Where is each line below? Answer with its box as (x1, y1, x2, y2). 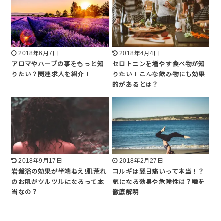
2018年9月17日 (18, 157, 63, 165)
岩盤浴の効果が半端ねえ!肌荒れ (11, 168, 107, 176)
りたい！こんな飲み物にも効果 (112, 71, 205, 78)
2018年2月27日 (119, 157, 164, 165)
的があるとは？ (112, 81, 159, 89)
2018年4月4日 (119, 50, 160, 57)
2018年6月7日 (18, 50, 59, 57)
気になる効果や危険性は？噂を (112, 179, 205, 186)
